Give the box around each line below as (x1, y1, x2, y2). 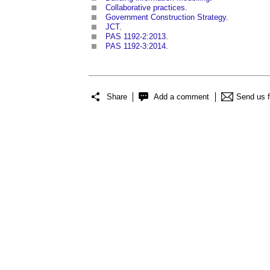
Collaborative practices (105, 3, 185, 12)
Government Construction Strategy (105, 13, 226, 22)
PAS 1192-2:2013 (105, 32, 166, 41)
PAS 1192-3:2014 (105, 42, 166, 51)
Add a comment (154, 92, 209, 101)
